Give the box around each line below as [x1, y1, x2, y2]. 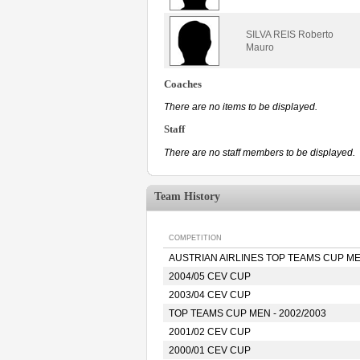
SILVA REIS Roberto [246, 28, 333, 40]
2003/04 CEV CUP [169, 289, 251, 301]
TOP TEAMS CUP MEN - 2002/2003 [169, 308, 326, 319]
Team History [154, 190, 220, 202]
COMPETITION [169, 234, 222, 242]
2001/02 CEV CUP [169, 326, 251, 337]
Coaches [164, 78, 202, 90]
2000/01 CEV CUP [169, 345, 251, 356]
